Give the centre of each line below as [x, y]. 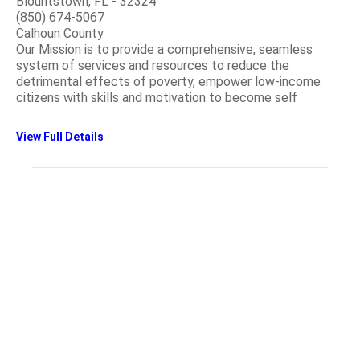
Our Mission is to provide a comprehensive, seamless [164, 50]
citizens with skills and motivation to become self [157, 98]
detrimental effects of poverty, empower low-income [168, 82]
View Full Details [60, 137]
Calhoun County [60, 34]
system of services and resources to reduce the [153, 66]
